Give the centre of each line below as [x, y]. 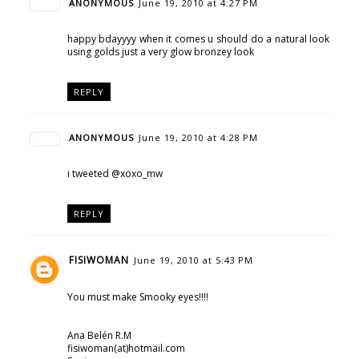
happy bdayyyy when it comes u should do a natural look [198, 38]
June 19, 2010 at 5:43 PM [193, 260]
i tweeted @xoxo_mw [115, 174]
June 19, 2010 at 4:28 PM [198, 138]
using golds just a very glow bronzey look [160, 51]
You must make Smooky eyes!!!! [137, 297]
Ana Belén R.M [99, 336]
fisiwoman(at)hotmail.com [126, 349]
